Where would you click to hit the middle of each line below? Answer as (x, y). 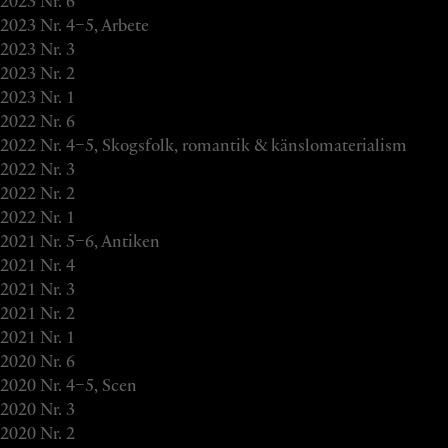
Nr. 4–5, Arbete (94, 26)
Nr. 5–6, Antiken (100, 242)
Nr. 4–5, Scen (88, 386)
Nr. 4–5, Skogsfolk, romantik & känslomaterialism (223, 146)
